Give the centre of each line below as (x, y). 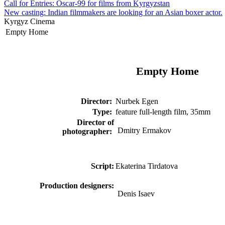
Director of (95, 123)
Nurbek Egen (137, 101)
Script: (102, 166)
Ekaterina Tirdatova (146, 166)
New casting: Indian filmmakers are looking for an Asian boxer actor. (113, 13)
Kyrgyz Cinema (29, 22)
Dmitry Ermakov (143, 131)
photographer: (87, 132)
